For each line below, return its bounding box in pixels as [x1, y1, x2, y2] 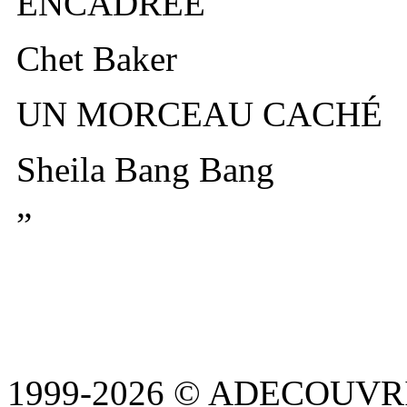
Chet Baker [16, 38, 177, 78]
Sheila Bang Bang [16, 149, 274, 189]
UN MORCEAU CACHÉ [16, 94, 382, 134]
